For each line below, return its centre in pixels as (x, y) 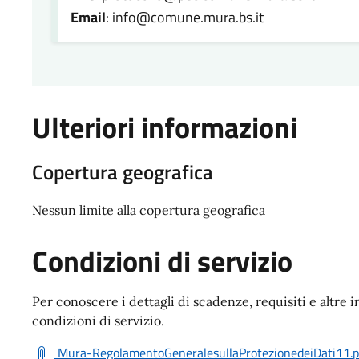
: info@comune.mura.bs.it (185, 18)
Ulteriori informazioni (165, 128)
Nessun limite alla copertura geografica (149, 210)
